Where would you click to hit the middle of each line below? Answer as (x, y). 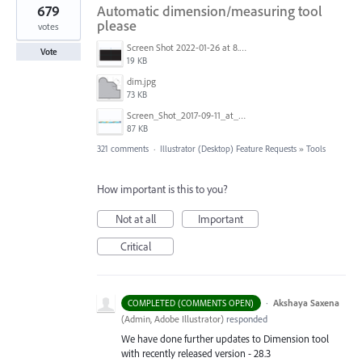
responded (246, 318)
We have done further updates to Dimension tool (225, 338)
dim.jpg (141, 81)
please (117, 25)
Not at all (135, 219)
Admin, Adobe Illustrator (173, 318)
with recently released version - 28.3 (196, 353)
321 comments (123, 148)
